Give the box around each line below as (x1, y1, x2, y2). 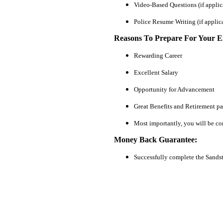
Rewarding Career (134, 51, 182, 59)
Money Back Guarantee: (114, 135, 197, 144)
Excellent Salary (134, 68, 178, 76)
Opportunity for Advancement (134, 85, 215, 93)
